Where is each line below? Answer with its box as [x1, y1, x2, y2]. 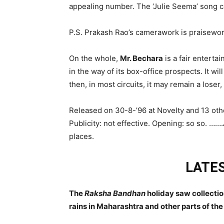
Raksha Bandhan [84, 188, 145, 198]
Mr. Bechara [120, 53, 163, 63]
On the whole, [69, 53, 120, 63]
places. [69, 131, 94, 141]
